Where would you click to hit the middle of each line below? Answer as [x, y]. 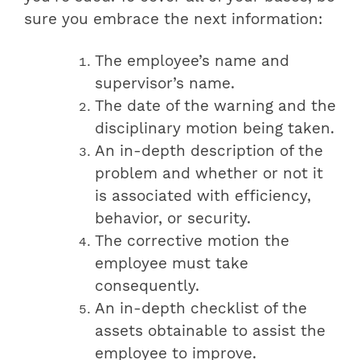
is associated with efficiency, [203, 196]
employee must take [172, 264]
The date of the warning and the [215, 106]
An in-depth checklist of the [201, 309]
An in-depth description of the [209, 151]
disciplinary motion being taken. [215, 129]
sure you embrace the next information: [174, 20]
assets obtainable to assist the [210, 331]
